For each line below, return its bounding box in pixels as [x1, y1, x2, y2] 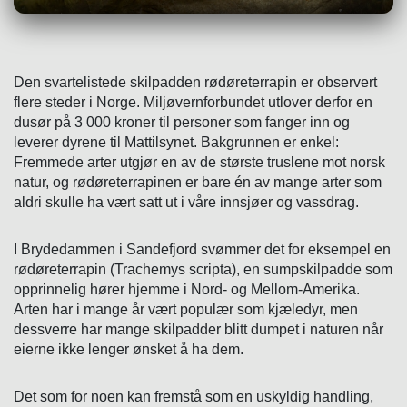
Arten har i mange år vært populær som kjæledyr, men [14, 301, 358, 317]
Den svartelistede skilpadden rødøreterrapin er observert [14, 74, 377, 90]
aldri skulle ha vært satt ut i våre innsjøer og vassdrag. [14, 194, 359, 210]
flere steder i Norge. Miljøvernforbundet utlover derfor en [14, 94, 372, 110]
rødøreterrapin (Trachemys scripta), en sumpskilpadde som [14, 261, 392, 277]
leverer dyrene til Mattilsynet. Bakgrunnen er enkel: [14, 134, 339, 150]
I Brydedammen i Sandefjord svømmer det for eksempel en [14, 241, 391, 257]
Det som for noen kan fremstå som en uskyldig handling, [14, 388, 373, 404]
